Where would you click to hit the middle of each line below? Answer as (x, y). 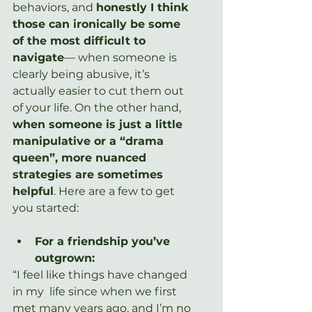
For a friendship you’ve (104, 241)
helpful (33, 191)
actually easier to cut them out (100, 91)
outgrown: (65, 258)
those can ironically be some (98, 24)
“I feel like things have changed (101, 274)
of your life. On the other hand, (98, 107)
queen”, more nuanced (81, 157)
